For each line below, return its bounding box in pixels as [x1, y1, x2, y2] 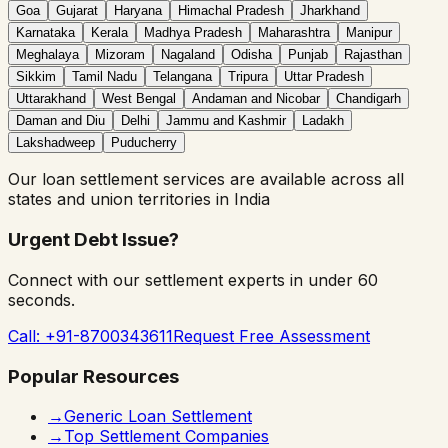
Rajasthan [344, 47, 402, 63]
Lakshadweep [16, 135, 95, 151]
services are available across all [158, 169, 404, 190]
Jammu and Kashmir [166, 113, 286, 129]
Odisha [231, 47, 272, 63]
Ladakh [302, 113, 344, 129]
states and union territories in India [8, 189, 270, 210]
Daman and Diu [16, 113, 105, 129]
